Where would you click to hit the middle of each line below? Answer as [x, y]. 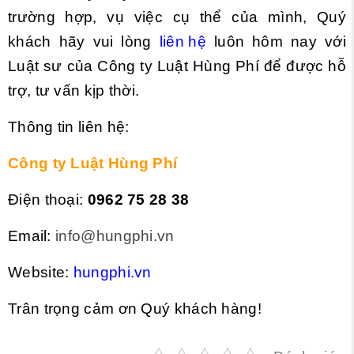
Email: [32, 235]
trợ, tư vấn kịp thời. [74, 90]
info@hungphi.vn [115, 235]
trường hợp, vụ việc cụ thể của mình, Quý [177, 17]
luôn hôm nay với [280, 41]
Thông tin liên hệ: [69, 126]
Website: [41, 272]
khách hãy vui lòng [80, 41]
